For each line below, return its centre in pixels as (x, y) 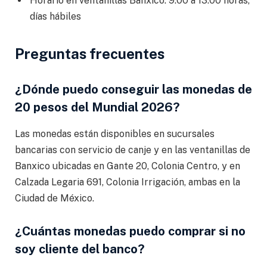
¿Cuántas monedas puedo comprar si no (130, 232)
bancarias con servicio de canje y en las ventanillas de (133, 150)
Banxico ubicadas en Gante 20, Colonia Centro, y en (128, 166)
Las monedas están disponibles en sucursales (115, 133)
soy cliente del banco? (80, 249)
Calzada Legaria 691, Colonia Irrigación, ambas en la (128, 182)
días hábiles (55, 16)
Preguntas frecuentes (90, 53)
